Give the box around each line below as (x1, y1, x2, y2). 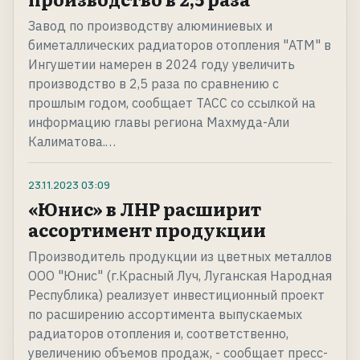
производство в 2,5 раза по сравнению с (28, 76, 279, 92)
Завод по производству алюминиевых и (28, 18, 272, 35)
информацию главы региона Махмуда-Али (28, 114, 289, 131)
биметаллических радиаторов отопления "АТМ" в (28, 37, 331, 54)
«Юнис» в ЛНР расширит (28, 195, 261, 223)
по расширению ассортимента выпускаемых (28, 306, 302, 323)
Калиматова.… (28, 133, 116, 150)
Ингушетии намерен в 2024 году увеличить (28, 56, 295, 73)
